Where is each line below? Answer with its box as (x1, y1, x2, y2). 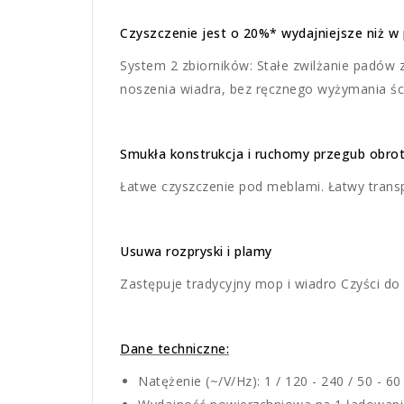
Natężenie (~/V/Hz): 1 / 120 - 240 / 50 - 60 (138, 372, 401, 390)
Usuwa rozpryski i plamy (120, 243, 272, 261)
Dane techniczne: (120, 340, 229, 358)
